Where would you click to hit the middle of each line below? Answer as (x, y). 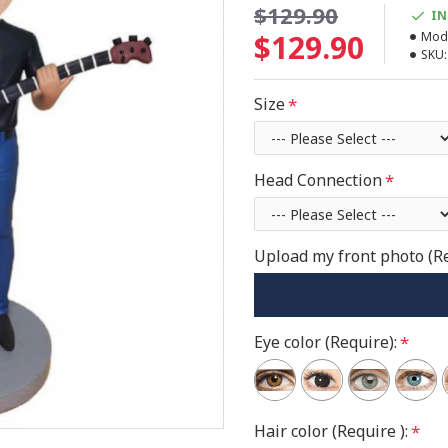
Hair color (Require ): (331, 431)
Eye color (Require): (325, 342)
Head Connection (318, 180)
